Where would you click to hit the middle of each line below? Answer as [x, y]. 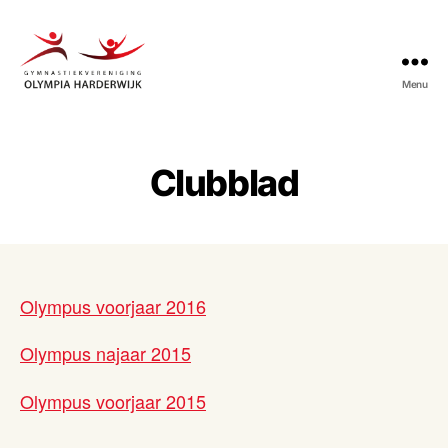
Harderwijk [62, 145]
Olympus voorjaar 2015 [113, 400]
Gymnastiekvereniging [111, 101]
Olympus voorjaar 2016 [113, 305]
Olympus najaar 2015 [105, 353]
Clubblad [224, 182]
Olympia [52, 123]
